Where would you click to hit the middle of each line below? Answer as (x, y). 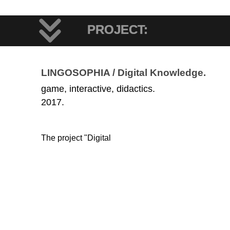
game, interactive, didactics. (98, 89)
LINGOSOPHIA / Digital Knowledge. (123, 72)
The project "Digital (76, 138)
